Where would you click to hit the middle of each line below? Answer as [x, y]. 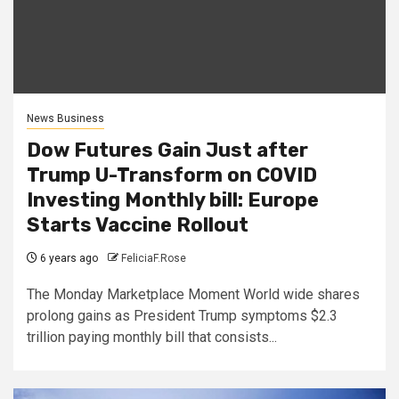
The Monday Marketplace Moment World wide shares [193, 294]
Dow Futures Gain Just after [167, 150]
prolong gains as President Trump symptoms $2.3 [182, 315]
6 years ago [68, 258]
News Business [65, 118]
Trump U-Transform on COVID [172, 175]
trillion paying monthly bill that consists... [152, 337]
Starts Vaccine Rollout [138, 224]
